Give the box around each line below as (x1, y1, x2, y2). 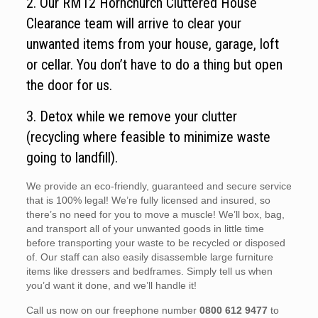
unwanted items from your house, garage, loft (26, 35, 279, 53)
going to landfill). (26, 149, 118, 167)
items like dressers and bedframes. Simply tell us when (26, 265, 273, 278)
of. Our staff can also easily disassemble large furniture (26, 251, 273, 263)
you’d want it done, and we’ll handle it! (26, 280, 197, 292)
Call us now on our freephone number (26, 305, 199, 317)
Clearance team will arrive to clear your (26, 15, 241, 33)
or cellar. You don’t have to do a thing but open (26, 56, 283, 74)
